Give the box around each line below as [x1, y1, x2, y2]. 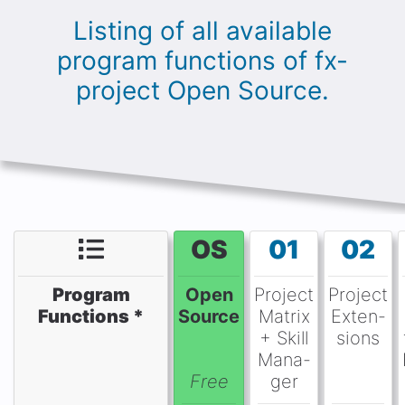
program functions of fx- [57, 45, 348, 76]
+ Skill [259, 327, 308, 349]
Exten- [330, 306, 386, 327]
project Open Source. [76, 75, 329, 106]
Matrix [258, 306, 310, 327]
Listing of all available [73, 15, 332, 46]
